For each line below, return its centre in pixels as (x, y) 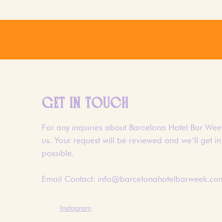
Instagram (75, 208)
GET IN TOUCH (85, 103)
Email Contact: (70, 179)
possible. (58, 153)
